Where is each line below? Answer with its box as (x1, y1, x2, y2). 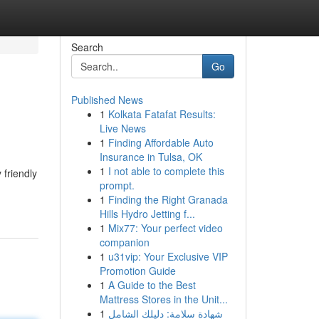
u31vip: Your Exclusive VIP (108, 249, 228, 263)
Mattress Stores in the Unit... (99, 292, 228, 306)
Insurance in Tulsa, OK (99, 150, 202, 164)
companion (99, 235, 150, 249)
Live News (99, 121, 146, 135)
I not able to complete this (108, 164, 224, 178)
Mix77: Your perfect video (108, 221, 223, 235)
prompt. (99, 178, 135, 192)
